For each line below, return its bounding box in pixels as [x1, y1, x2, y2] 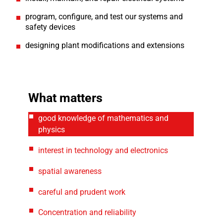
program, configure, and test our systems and [25, 12, 183, 22]
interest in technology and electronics [38, 146, 168, 156]
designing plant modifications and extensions [25, 41, 184, 51]
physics [38, 125, 65, 135]
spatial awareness [38, 166, 102, 176]
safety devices [25, 22, 75, 32]
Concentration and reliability [38, 208, 137, 218]
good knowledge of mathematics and [38, 113, 169, 123]
